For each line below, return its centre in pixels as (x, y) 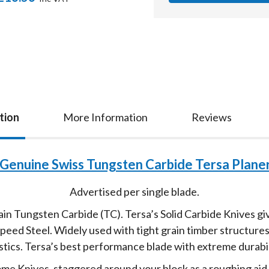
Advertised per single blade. (134, 191)
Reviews (212, 117)
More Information (105, 117)
